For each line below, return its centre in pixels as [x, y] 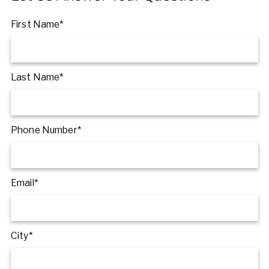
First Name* [37, 24]
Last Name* [37, 77]
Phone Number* [46, 130]
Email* [24, 183]
